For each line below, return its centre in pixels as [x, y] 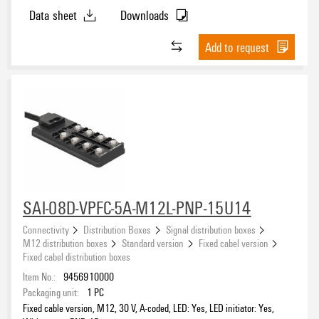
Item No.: [39, 276]
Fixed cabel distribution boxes [77, 256]
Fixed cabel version [233, 242]
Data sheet [53, 15]
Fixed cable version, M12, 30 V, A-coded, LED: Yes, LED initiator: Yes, [148, 307]
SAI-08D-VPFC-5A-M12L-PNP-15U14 [137, 208]
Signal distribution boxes [210, 229]
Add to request [237, 47]
